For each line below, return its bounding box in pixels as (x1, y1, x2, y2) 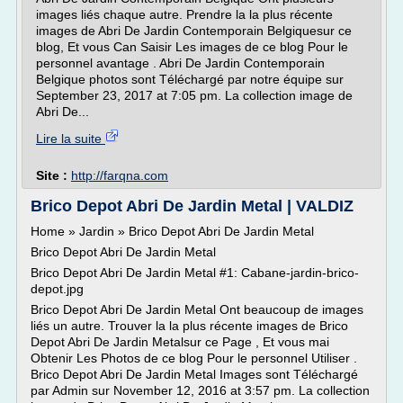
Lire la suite (36, 131, 105, 146)
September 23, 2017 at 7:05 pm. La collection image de (36, 88, 353, 103)
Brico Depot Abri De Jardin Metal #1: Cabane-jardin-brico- (31, 265, 359, 280)
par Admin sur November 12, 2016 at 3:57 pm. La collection (31, 383, 370, 398)
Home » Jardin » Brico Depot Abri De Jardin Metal (31, 224, 314, 238)
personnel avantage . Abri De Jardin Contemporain (36, 56, 325, 70)
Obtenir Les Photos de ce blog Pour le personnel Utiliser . (31, 351, 357, 365)
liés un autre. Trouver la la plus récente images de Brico (31, 318, 348, 333)
